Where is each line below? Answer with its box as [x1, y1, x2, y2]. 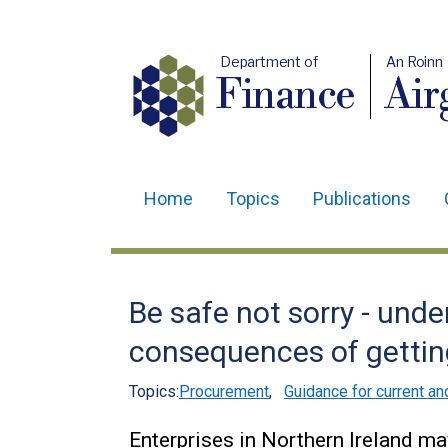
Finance [216, 71, 357, 121]
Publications [313, 188, 411, 209]
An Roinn [386, 53, 444, 70]
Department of [219, 53, 318, 70]
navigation [129, 244, 243, 273]
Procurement [179, 382, 269, 401]
